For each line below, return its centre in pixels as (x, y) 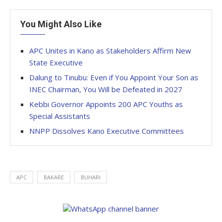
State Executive (56, 62)
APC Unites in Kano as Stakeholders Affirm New (110, 51)
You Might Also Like (61, 24)
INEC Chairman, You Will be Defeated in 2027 (106, 89)
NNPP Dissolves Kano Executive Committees (107, 131)
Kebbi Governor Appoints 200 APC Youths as (106, 104)
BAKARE (54, 177)
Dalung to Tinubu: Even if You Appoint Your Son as (114, 77)
